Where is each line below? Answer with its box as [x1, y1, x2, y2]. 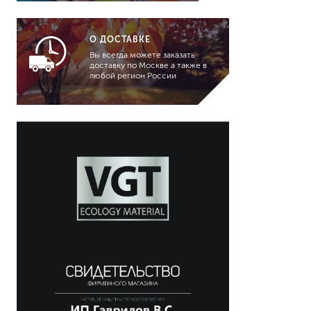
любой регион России [89, 71, 176, 81]
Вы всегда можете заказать [89, 50, 195, 60]
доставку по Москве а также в [89, 60, 207, 70]
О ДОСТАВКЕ [89, 35, 151, 44]
